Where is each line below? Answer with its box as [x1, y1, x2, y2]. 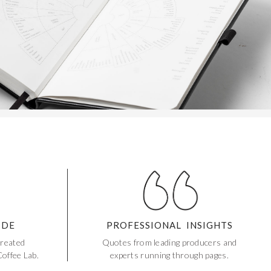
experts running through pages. [109, 250, 229, 260]
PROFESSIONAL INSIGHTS [106, 220, 233, 230]
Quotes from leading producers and [102, 237, 237, 247]
